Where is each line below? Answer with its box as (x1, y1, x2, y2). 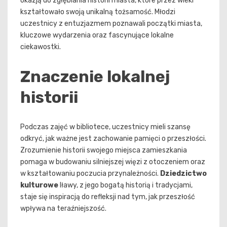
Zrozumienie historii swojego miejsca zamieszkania (20, 146, 187, 155)
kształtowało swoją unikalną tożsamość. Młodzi (20, 8, 175, 17)
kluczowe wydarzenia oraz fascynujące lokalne (20, 31, 174, 40)
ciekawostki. (20, 43, 61, 52)
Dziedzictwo (160, 169, 207, 178)
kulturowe (20, 181, 58, 190)
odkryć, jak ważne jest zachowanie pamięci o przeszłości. (20, 134, 206, 143)
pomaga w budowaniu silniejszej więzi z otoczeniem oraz (20, 158, 205, 167)
